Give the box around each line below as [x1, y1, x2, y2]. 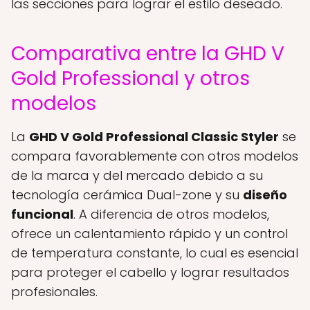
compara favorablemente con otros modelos [11, 147, 298, 165]
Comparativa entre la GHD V [11, 39, 284, 67]
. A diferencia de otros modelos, [73, 205, 269, 223]
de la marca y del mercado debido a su [11, 166, 263, 184]
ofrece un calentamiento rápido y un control [11, 224, 288, 242]
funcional [11, 205, 73, 223]
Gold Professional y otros [11, 64, 250, 92]
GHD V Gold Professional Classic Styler [29, 127, 279, 145]
